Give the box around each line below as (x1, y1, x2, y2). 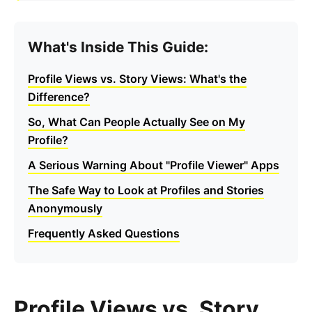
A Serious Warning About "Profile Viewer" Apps (28, 157, 279, 172)
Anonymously (28, 201, 102, 215)
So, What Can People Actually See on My (28, 114, 245, 129)
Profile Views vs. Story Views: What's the (28, 71, 247, 86)
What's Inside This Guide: (28, 38, 208, 56)
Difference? (28, 89, 90, 104)
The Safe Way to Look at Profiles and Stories (28, 182, 264, 197)
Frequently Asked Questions (28, 226, 180, 240)
